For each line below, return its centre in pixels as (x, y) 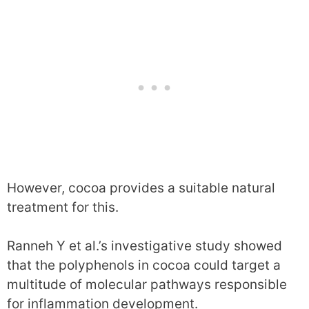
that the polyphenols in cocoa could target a (144, 266)
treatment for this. (63, 207)
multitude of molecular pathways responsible (147, 285)
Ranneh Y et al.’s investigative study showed (144, 246)
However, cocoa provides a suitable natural (141, 188)
